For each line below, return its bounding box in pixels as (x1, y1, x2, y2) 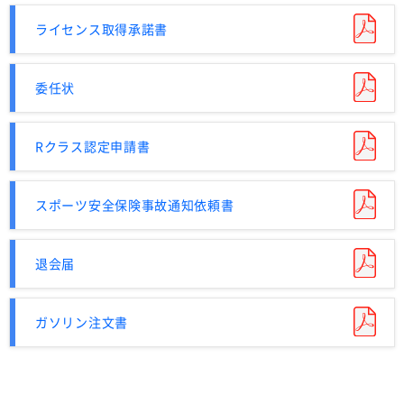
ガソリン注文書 (35, 312, 128, 331)
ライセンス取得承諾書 (35, 19, 168, 38)
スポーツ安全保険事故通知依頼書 (35, 195, 234, 214)
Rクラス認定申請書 (35, 136, 151, 155)
